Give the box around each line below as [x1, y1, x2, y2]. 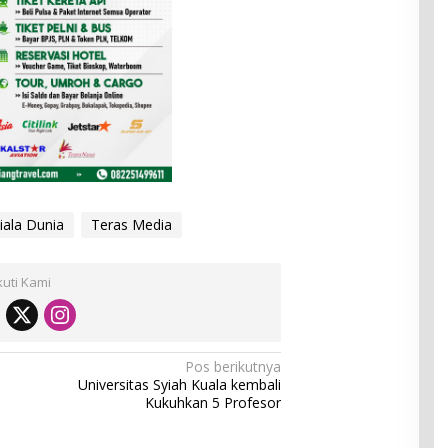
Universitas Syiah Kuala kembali [78, 375, 282, 395]
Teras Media [90, 215, 172, 235]
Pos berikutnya [185, 357, 282, 377]
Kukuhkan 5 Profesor [145, 393, 282, 413]
